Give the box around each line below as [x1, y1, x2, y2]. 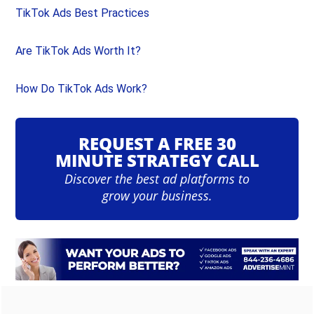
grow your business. [102, 186, 212, 204]
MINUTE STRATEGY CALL [55, 148, 259, 172]
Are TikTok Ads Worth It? [15, 43, 142, 57]
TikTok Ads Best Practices [15, 6, 150, 20]
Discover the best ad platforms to [64, 170, 250, 187]
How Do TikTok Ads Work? [15, 81, 148, 95]
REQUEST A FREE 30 [78, 131, 236, 155]
